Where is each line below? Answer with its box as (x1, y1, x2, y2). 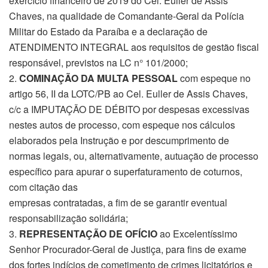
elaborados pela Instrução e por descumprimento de (9, 133, 229, 147)
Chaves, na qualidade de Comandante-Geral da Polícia (9, 9, 244, 23)
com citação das (9, 180, 78, 194)
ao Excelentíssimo (157, 227, 237, 240)
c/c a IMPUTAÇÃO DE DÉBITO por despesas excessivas (9, 102, 249, 116)
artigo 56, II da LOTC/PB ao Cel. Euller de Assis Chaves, (9, 87, 248, 100)
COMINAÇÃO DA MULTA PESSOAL (19, 71, 178, 85)
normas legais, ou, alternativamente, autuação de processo (9, 149, 258, 163)
